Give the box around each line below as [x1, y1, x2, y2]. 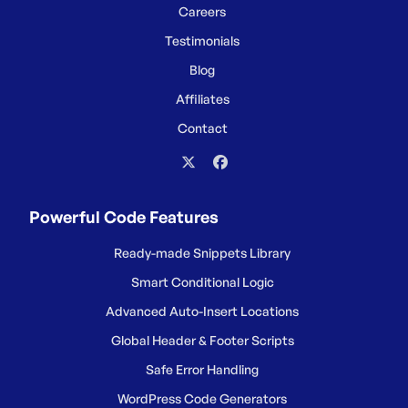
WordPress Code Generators [117, 391, 288, 406]
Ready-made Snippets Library [114, 245, 291, 260]
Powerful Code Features [29, 207, 219, 227]
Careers [178, 4, 227, 19]
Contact [177, 120, 228, 136]
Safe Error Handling [146, 362, 260, 377]
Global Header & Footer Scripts [110, 332, 294, 348]
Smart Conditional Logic [130, 274, 274, 290]
